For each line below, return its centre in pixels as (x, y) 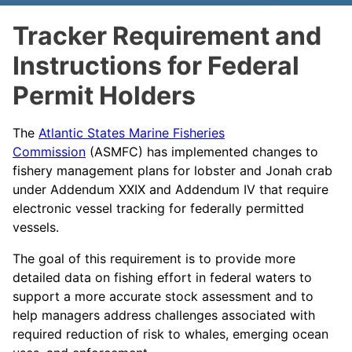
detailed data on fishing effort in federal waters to (162, 277)
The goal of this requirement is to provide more (154, 258)
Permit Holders (104, 95)
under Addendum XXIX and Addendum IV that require (170, 189)
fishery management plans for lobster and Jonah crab (172, 170)
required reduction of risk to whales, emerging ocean (170, 334)
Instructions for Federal (156, 66)
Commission (49, 152)
